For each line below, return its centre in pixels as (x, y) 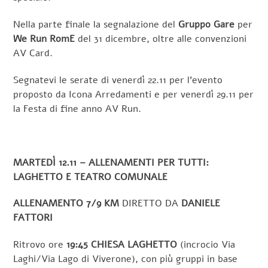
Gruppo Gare (208, 25)
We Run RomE (44, 39)
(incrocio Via (206, 245)
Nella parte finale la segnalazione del (96, 25)
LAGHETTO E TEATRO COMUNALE (91, 177)
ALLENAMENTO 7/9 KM (68, 204)
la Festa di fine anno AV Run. (77, 109)
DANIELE (200, 204)
